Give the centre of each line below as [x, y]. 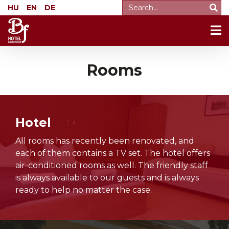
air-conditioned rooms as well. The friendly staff [112, 165]
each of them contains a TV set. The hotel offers [113, 153]
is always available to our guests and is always [107, 178]
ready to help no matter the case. [84, 190]
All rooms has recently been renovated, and [105, 141]
